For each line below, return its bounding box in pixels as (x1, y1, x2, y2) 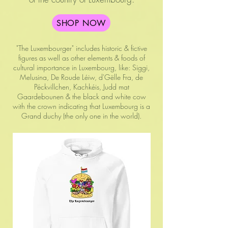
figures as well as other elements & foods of (18, 53, 145, 63)
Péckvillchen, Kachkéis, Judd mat (34, 82, 129, 92)
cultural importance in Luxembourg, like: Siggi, (13, 63, 150, 73)
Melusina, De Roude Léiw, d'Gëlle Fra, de (20, 72, 143, 82)
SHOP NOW (56, 17, 106, 28)
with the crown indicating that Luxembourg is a (13, 101, 150, 111)
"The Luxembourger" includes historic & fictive (16, 43, 147, 53)
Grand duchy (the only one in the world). (21, 111, 141, 121)
